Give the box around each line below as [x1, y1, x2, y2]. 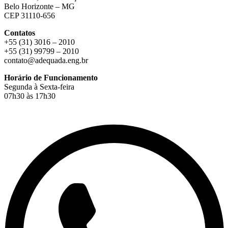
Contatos [4, 28, 35, 37]
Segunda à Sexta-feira [4, 82, 74, 91]
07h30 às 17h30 [4, 91, 55, 100]
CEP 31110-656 [4, 11, 55, 20]
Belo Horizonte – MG [4, 2, 75, 11]
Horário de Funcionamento [4, 73, 98, 82]
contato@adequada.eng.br [4, 55, 88, 65]
